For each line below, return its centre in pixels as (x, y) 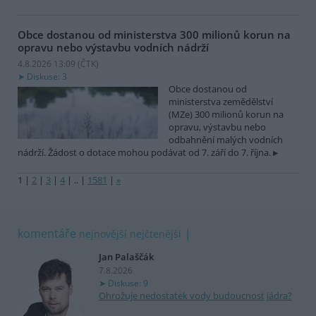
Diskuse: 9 (128, 284)
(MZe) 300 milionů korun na (226, 115)
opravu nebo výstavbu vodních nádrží (113, 47)
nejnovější (103, 234)
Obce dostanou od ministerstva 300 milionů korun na (154, 34)
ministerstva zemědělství (221, 102)
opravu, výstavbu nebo (217, 127)
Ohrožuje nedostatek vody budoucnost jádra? (195, 296)
